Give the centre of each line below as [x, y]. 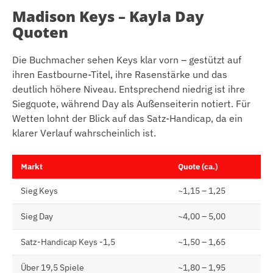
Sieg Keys [39, 190]
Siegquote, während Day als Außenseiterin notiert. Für [131, 103]
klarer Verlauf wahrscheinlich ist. [84, 133]
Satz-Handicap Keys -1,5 [68, 242]
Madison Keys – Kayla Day [108, 16]
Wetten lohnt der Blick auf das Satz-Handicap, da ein [127, 118]
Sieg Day [37, 216]
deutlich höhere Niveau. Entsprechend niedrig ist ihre [129, 89]
